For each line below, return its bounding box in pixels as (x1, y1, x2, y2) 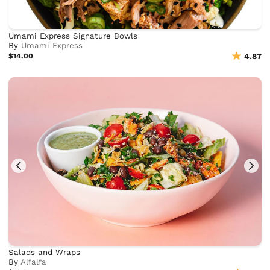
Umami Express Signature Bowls (8, 31, 138, 40)
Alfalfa (20, 257, 47, 267)
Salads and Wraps (8, 248, 81, 257)
